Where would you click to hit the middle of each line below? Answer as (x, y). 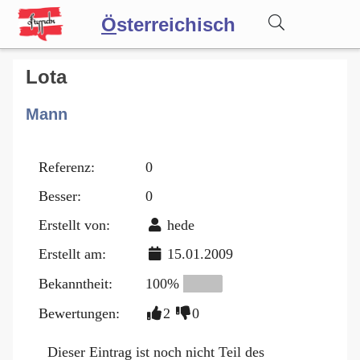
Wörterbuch (96, 74)
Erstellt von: (74, 225)
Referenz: (67, 167)
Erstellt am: (72, 254)
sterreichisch (176, 25)
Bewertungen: (79, 313)
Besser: (60, 196)
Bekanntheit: (76, 283)
